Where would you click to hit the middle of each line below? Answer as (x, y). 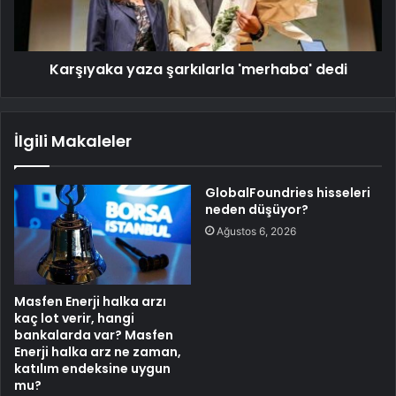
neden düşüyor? (257, 210)
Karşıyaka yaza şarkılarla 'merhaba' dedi (198, 70)
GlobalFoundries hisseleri (288, 193)
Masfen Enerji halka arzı (90, 301)
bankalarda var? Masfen (94, 335)
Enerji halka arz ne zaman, (98, 351)
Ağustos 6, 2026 (256, 232)
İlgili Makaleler (73, 141)
